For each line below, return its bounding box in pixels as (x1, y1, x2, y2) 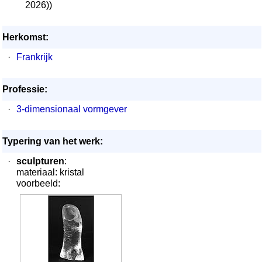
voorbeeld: (16, 178, 60, 188)
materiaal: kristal (16, 167, 84, 177)
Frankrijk (16, 52, 53, 62)
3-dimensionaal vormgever (16, 104, 127, 114)
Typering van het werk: (2, 136, 103, 146)
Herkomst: (2, 32, 49, 42)
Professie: (2, 84, 47, 94)
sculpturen (16, 156, 64, 166)
